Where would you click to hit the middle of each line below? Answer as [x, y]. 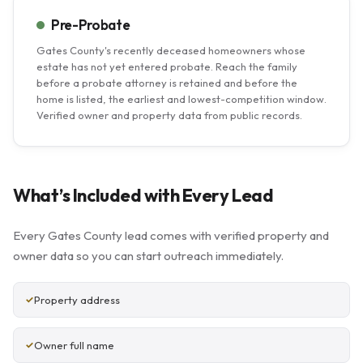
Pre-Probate [91, 25]
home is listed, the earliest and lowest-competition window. [181, 99]
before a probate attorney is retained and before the [167, 83]
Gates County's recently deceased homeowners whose [171, 50]
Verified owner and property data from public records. [169, 115]
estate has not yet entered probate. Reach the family [167, 66]
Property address [77, 300]
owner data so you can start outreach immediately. [148, 256]
